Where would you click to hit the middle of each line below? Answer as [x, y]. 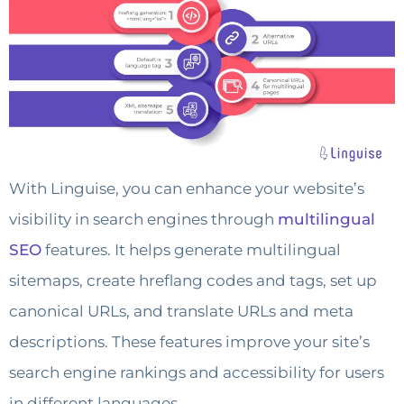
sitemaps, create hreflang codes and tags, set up [193, 280]
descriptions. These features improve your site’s [189, 341]
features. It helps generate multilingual [191, 249]
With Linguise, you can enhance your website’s [187, 188]
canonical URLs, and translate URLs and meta [181, 311]
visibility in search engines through [143, 219]
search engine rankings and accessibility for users [197, 372]
